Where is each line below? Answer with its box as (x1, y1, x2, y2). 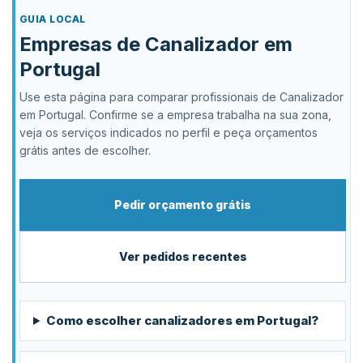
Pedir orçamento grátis (114, 198, 251, 211)
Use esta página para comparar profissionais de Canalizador (19, 90, 344, 104)
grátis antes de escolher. (19, 143, 151, 157)
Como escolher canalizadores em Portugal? (45, 313, 318, 328)
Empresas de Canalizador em (19, 32, 293, 56)
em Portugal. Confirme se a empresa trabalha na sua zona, (19, 108, 331, 122)
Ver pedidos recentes (118, 250, 247, 263)
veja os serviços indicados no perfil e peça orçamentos (19, 126, 318, 139)
